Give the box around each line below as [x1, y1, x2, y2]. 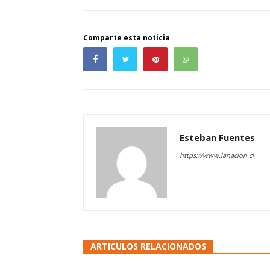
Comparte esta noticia [83, 33, 170, 43]
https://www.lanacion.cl [180, 151, 254, 160]
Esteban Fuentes [180, 131, 255, 144]
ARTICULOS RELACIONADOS [90, 240, 206, 253]
